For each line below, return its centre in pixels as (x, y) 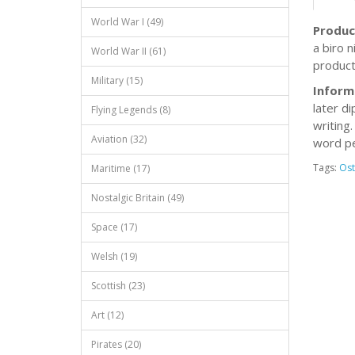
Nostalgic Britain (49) (137, 198)
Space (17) (114, 227)
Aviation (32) (119, 139)
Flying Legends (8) (131, 110)
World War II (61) (128, 51)
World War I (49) (127, 22)
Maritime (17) (120, 168)
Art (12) (107, 315)
